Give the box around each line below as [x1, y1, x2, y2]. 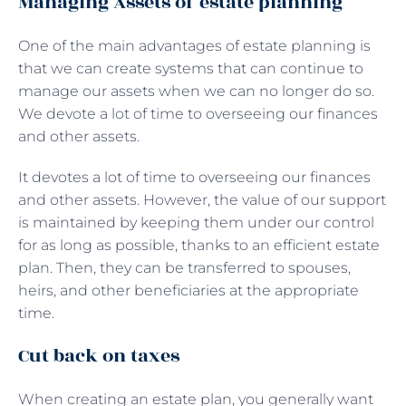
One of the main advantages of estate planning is [18, 36, 371, 54]
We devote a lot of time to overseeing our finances [18, 104, 378, 122]
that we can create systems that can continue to [18, 59, 363, 77]
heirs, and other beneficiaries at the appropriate [18, 281, 359, 299]
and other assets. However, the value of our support [18, 190, 386, 208]
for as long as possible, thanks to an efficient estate [18, 236, 380, 254]
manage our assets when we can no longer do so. [18, 82, 374, 100]
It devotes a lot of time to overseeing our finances [18, 168, 371, 186]
